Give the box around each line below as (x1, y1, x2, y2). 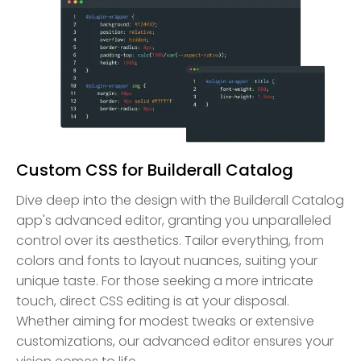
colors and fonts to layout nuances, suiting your (16, 251, 317, 270)
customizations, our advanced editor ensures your (16, 331, 334, 351)
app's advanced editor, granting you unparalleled (16, 210, 331, 230)
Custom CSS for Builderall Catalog (16, 158, 293, 181)
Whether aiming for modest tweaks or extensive (16, 311, 314, 330)
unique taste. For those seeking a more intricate (16, 271, 313, 290)
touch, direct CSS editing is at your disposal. (16, 291, 289, 310)
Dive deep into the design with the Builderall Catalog (16, 190, 344, 210)
